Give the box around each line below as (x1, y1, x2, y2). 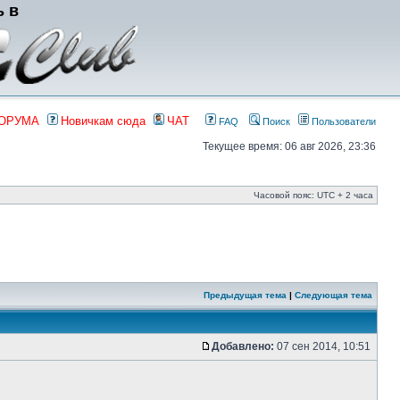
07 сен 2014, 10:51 (274, 340, 373, 353)
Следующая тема (295, 290, 372, 300)
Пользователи (309, 116, 376, 127)
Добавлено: (212, 340, 274, 353)
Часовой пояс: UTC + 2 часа (254, 190, 373, 200)
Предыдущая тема (204, 290, 287, 300)
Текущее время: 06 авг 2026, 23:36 (203, 140, 376, 153)
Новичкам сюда (61, 114, 146, 128)
